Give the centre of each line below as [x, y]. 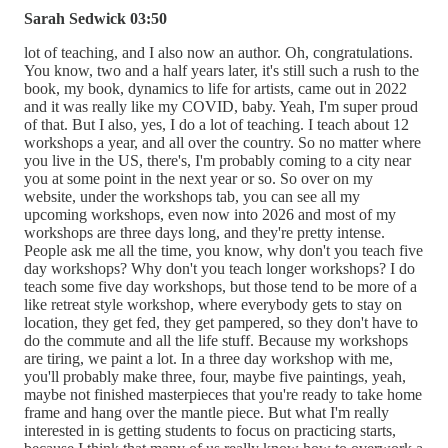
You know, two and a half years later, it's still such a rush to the [221, 70]
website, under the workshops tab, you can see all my [192, 196]
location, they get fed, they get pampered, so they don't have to [221, 322]
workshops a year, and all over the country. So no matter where [222, 142]
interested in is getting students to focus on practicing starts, [210, 430]
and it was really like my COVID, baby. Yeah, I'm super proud [221, 106]
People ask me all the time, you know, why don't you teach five [223, 250]
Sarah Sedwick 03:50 [95, 18]
